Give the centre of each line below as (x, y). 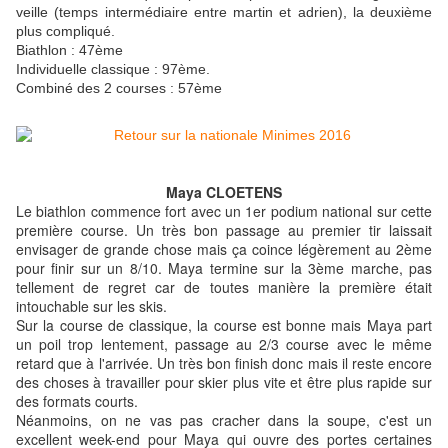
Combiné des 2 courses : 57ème (119, 88)
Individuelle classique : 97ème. (113, 69)
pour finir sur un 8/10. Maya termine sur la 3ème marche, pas (224, 268)
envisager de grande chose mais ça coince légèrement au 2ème (224, 249)
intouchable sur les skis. (93, 306)
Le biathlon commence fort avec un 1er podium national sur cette (224, 211)
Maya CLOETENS (224, 192)
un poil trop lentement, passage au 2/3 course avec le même (224, 344)
